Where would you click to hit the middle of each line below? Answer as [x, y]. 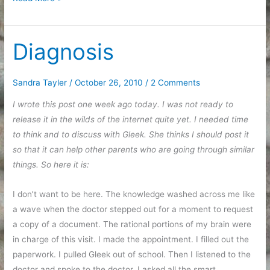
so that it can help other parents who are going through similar [134, 150]
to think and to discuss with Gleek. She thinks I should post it [131, 135]
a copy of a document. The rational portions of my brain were [132, 224]
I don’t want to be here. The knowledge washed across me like [134, 194]
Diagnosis [64, 52]
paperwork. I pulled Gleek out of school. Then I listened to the [132, 255]
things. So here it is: [51, 165]
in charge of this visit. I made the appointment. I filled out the [131, 240]
